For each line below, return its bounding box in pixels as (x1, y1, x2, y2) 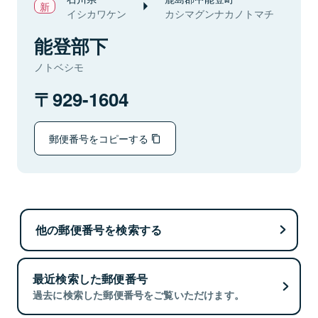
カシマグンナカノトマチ (165, 6, 274, 21)
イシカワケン (67, 6, 126, 21)
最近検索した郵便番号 (33, 270, 148, 287)
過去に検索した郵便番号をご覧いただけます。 (33, 287, 245, 302)
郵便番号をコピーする (49, 131, 151, 146)
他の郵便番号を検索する (35, 221, 163, 238)
